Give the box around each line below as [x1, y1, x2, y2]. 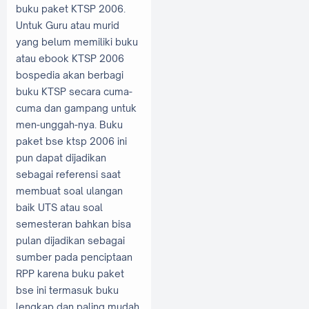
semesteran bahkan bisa [16, 218, 131, 230]
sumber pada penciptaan [16, 251, 132, 263]
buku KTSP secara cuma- [16, 86, 132, 98]
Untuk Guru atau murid [16, 19, 119, 32]
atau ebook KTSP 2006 [16, 52, 124, 65]
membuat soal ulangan [16, 185, 123, 197]
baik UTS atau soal [16, 201, 103, 214]
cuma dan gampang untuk [16, 102, 137, 114]
